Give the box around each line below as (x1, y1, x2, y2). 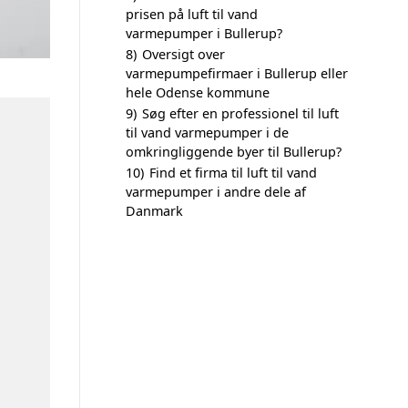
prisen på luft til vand (126, 5, 258, 23)
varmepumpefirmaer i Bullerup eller (126, 65, 348, 82)
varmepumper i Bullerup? (126, 25, 282, 42)
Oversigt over (142, 46, 225, 63)
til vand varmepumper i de (126, 124, 289, 141)
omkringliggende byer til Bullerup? (126, 143, 342, 160)
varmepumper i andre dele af (126, 183, 306, 200)
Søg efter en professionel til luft (142, 105, 339, 122)
